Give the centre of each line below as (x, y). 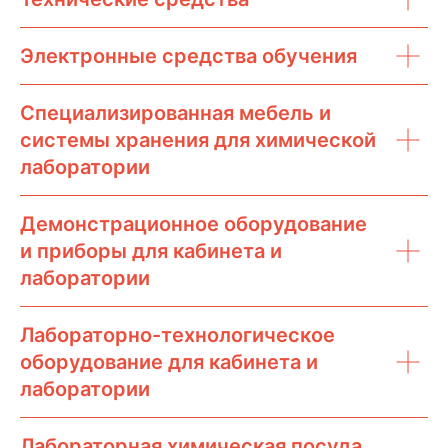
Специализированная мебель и (175, 113)
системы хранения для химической (198, 140)
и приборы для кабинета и (151, 251)
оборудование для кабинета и (169, 362)
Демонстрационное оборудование (193, 224)
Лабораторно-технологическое (177, 335)
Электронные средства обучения (188, 56)
